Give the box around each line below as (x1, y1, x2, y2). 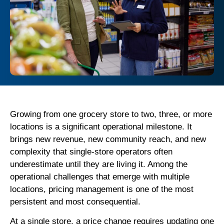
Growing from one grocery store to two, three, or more (10, 109, 212, 119)
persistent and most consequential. (10, 197, 140, 207)
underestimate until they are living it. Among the (10, 159, 187, 169)
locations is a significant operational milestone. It (10, 122, 192, 132)
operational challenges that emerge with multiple (10, 172, 189, 182)
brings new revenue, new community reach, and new (10, 134, 206, 144)
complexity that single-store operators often (10, 147, 172, 157)
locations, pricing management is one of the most (10, 184, 193, 194)
